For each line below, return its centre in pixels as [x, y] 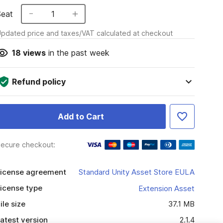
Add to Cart [81, 116]
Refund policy [39, 82]
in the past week [77, 53]
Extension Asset [166, 188]
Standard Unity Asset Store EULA [136, 172]
